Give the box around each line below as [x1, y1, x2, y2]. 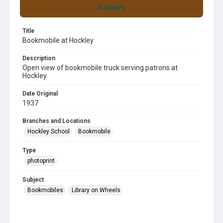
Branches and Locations [22, 117, 91, 124]
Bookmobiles [27, 187, 63, 194]
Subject [22, 176, 44, 183]
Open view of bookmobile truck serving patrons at [22, 64, 178, 72]
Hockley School [27, 128, 70, 135]
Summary [98, 4, 125, 11]
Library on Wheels [72, 187, 120, 194]
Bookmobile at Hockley [22, 36, 94, 44]
